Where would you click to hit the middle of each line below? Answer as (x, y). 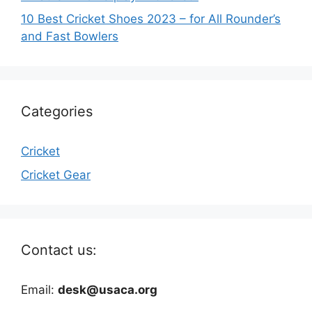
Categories (57, 112)
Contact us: (59, 250)
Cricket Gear (56, 174)
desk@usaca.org (108, 289)
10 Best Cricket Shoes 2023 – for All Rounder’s (151, 19)
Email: (39, 289)
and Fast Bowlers (70, 37)
